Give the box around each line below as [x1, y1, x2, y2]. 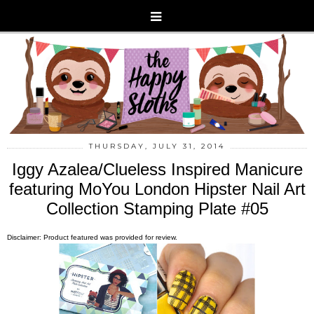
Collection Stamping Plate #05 [46, 198, 268, 218]
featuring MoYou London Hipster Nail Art [8, 179, 306, 198]
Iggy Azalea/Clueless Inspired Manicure [11, 159, 303, 179]
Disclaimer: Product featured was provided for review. [7, 233, 177, 241]
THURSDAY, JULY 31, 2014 [89, 141, 225, 151]
